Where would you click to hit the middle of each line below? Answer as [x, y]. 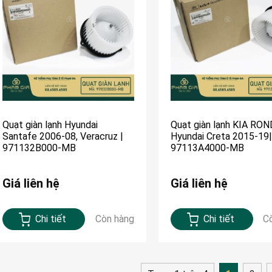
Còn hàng [114, 219]
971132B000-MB [39, 148]
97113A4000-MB [207, 148]
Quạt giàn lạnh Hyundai [50, 125]
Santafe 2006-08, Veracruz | [63, 137]
